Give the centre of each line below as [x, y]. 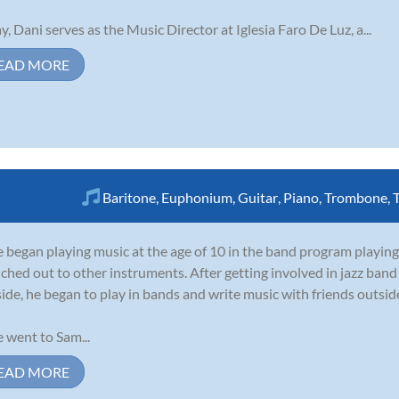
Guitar [258, 197]
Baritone [129, 197]
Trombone [356, 197]
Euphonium [197, 197]
